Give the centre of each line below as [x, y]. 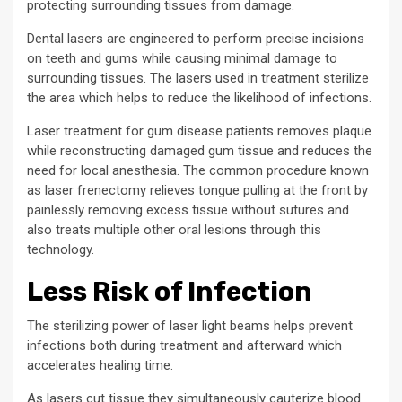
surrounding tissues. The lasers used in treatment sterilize [198, 79]
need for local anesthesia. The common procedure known [198, 171]
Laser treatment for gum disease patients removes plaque [199, 131]
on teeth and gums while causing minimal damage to [182, 59]
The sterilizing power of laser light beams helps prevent [190, 326]
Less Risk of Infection [170, 292]
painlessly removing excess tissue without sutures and [188, 210]
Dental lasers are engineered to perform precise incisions [196, 39]
